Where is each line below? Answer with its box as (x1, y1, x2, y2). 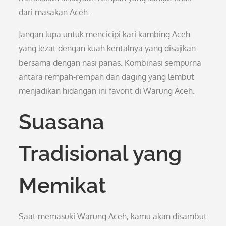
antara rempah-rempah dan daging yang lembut (19, 72, 195, 82)
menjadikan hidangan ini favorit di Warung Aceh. (19, 86, 195, 96)
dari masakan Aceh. (19, 7, 90, 17)
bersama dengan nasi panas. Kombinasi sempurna (19, 58, 202, 68)
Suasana (19, 109, 105, 134)
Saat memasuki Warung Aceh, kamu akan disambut (19, 211, 207, 221)
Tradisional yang (19, 141, 182, 166)
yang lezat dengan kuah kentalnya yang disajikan (19, 43, 196, 53)
